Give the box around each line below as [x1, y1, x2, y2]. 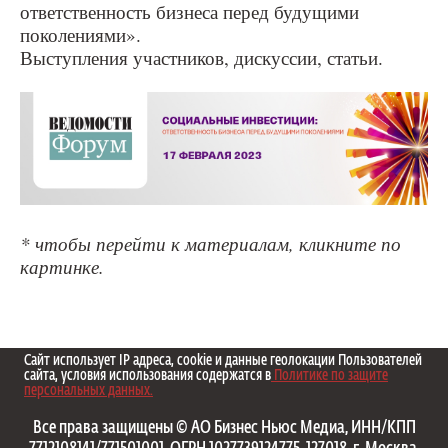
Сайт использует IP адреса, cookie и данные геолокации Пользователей [24, 353, 422, 368]
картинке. [20, 253, 104, 279]
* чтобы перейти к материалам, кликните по [20, 230, 401, 256]
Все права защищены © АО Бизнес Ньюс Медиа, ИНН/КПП [32, 419, 416, 437]
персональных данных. [24, 383, 153, 398]
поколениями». [20, 22, 141, 48]
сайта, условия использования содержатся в [24, 368, 271, 383]
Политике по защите [271, 368, 388, 383]
